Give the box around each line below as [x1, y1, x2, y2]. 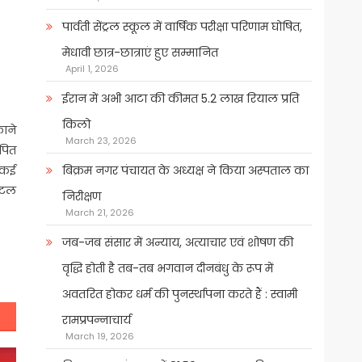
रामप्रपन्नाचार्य [61, 312, 131, 329]
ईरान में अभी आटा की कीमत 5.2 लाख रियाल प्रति [61, 90, 299, 107]
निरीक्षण [61, 188, 101, 205]
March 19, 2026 [65, 330, 134, 343]
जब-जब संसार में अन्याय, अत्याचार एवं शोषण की [61, 234, 293, 251]
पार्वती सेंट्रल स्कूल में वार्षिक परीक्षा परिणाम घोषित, [61, 19, 302, 36]
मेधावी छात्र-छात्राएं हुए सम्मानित [61, 44, 218, 61]
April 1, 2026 [65, 62, 119, 76]
